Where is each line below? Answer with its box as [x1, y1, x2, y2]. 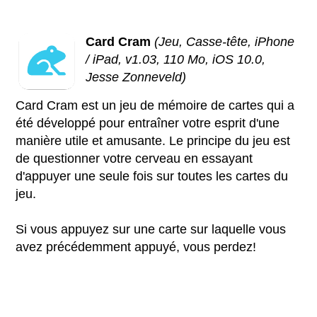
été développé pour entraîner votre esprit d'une [16, 115, 280, 130]
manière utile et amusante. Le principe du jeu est [16, 133, 291, 148]
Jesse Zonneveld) [86, 69, 187, 84]
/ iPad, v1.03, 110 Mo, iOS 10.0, [86, 52, 266, 67]
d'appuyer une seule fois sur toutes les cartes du [16, 168, 289, 183]
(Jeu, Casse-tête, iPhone [154, 34, 295, 49]
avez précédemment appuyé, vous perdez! [16, 239, 257, 254]
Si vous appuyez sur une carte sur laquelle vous [16, 221, 287, 236]
